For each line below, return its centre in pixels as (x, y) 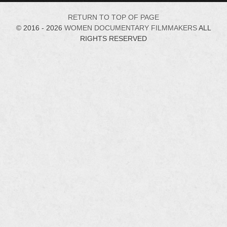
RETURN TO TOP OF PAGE (113, 17)
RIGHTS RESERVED (113, 39)
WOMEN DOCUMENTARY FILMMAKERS (130, 28)
